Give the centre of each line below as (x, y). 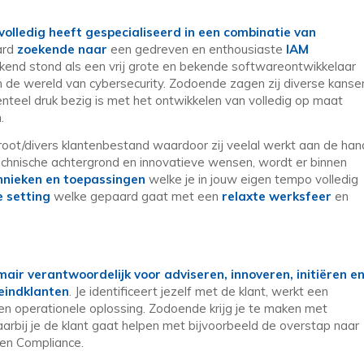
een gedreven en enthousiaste (197, 50)
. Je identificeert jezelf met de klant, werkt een (199, 291)
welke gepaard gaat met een (138, 197)
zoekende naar (64, 50)
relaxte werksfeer (277, 197)
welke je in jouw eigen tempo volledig (252, 180)
